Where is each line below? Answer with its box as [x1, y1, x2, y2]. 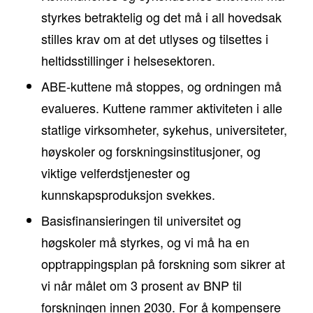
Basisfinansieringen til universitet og [41, 211, 241, 230]
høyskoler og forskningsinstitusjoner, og [41, 142, 261, 161]
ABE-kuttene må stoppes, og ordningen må [41, 77, 282, 96]
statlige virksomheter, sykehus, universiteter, [41, 120, 287, 139]
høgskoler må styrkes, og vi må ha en [41, 233, 249, 252]
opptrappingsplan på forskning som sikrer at [41, 254, 285, 273]
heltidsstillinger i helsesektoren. [41, 51, 215, 70]
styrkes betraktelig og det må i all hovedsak [41, 8, 282, 27]
